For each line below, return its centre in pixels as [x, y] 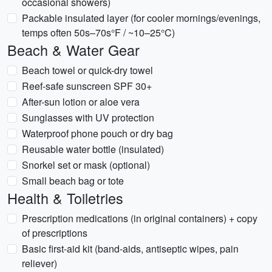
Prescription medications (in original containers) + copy [140, 218]
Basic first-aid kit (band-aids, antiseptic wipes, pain [130, 249]
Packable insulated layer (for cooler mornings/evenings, [141, 18]
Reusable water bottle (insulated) [93, 149]
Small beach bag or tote [73, 181]
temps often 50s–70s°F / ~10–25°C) [98, 32]
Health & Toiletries [65, 198]
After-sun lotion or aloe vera [81, 102]
